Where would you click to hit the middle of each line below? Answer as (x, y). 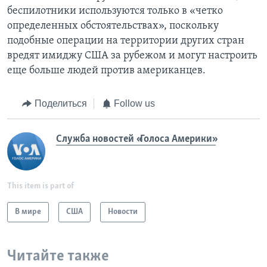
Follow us (134, 104)
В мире (28, 212)
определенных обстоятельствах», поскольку (113, 26)
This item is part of (41, 186)
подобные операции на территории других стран (126, 41)
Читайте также (58, 256)
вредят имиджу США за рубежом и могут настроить (132, 56)
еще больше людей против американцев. (106, 71)
